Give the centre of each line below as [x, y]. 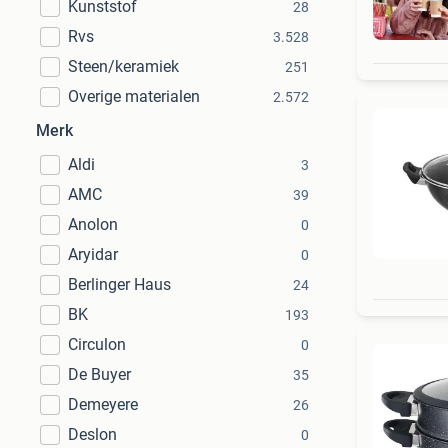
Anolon [93, 224]
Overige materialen [134, 96]
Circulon [97, 344]
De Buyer [99, 374]
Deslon [92, 434]
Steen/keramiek [123, 66]
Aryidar [93, 254]
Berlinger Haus [119, 284]
